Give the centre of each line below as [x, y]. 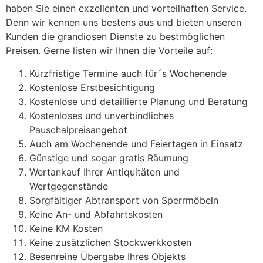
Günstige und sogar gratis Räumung [109, 158]
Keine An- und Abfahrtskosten [96, 214]
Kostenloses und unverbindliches [102, 115]
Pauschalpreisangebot [78, 129]
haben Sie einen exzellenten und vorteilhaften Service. [126, 9]
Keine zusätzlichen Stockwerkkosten [110, 242]
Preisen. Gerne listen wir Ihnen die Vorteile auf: [109, 51]
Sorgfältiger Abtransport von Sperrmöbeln [124, 200]
